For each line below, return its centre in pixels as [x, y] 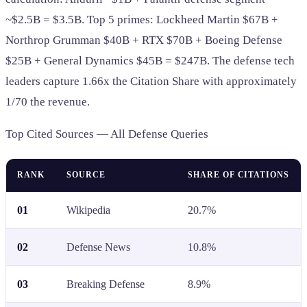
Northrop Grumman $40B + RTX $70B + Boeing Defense [144, 40]
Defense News [98, 247]
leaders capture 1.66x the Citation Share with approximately [151, 82]
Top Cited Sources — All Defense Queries [107, 134]
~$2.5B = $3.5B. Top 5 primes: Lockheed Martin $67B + [142, 20]
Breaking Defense [106, 284]
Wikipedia [88, 210]
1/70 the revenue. [48, 102]
